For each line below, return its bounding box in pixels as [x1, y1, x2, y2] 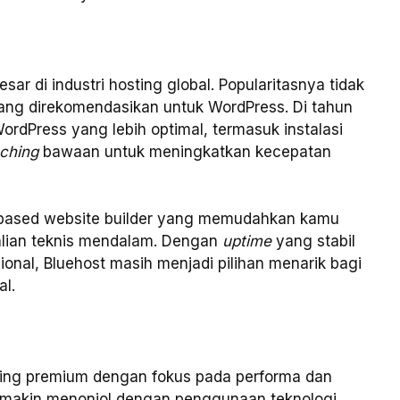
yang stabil [271, 232, 355, 251]
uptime [222, 232, 271, 251]
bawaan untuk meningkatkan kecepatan [38, 142, 331, 161]
